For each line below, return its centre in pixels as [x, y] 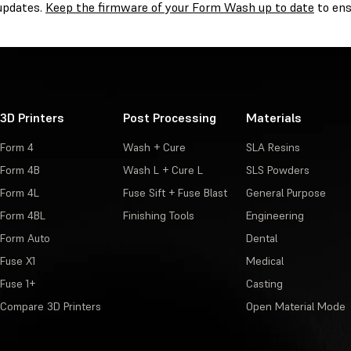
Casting [264, 284]
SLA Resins [273, 148]
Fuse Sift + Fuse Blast [175, 193]
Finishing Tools [158, 216]
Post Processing [169, 118]
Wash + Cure [154, 148]
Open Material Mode [295, 307]
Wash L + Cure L [163, 170]
